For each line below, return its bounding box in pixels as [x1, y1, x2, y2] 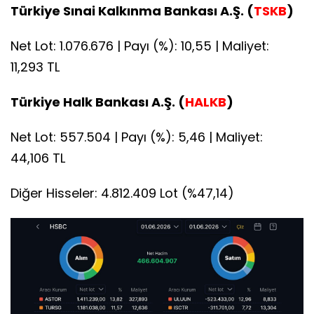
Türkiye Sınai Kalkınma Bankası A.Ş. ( [11, 1, 254, 20]
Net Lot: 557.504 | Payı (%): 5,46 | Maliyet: [11, 128, 263, 146]
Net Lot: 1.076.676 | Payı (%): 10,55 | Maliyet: [11, 36, 269, 55]
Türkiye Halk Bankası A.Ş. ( [11, 93, 185, 111]
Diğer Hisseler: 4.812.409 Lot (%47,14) [11, 184, 234, 202]
